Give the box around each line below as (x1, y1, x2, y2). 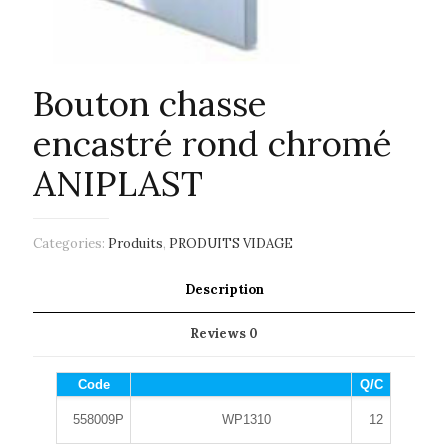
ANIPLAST (33, 160, 203, 206)
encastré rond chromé (33, 120, 392, 166)
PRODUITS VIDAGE (169, 234, 293, 252)
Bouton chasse (33, 80, 267, 126)
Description (184, 280, 264, 298)
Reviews (190, 324, 249, 342)
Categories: (33, 234, 108, 252)
